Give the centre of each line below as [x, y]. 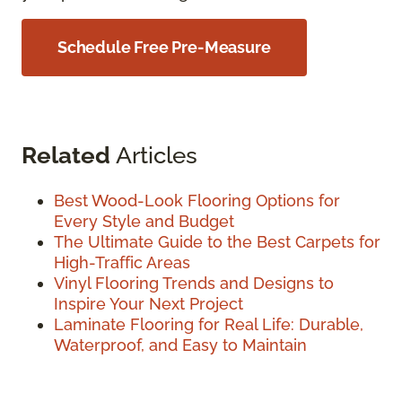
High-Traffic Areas [122, 262]
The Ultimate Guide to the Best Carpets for [217, 241]
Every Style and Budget [144, 221]
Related [66, 154]
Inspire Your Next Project [149, 303]
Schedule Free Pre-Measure [164, 47]
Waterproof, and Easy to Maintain [180, 345]
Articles [154, 154]
